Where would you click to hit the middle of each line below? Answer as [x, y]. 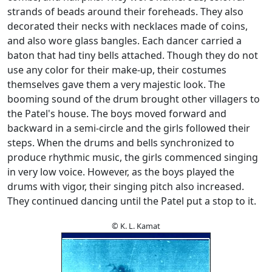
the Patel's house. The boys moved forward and [117, 114]
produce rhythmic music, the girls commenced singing [133, 158]
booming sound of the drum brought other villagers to [134, 99]
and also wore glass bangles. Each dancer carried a [124, 41]
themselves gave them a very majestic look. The [116, 85]
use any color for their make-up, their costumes [117, 70]
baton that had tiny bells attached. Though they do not [133, 56]
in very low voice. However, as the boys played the [121, 172]
